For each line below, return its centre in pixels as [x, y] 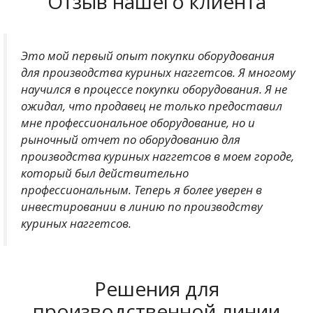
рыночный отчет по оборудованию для [131, 139]
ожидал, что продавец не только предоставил [152, 105]
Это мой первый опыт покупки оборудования [148, 55]
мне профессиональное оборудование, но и [138, 122]
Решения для [156, 289]
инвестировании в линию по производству [142, 206]
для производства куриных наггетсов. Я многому [158, 72]
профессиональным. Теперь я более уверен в [141, 189]
